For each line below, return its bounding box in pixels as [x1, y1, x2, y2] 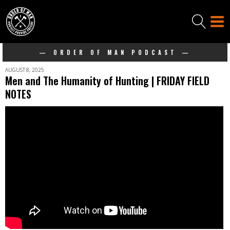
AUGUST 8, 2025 [5, 66, 44, 73]
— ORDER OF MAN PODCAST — [39, 48, 191, 56]
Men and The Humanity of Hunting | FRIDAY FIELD [5, 73, 209, 88]
